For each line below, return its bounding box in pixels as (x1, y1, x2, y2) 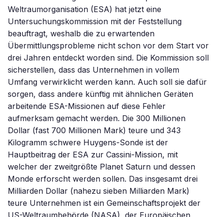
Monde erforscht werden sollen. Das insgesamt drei (8, 174, 198, 184)
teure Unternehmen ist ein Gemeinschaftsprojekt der (8, 198, 201, 208)
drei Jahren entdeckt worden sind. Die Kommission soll (8, 53, 209, 62)
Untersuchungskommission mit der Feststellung (8, 16, 182, 26)
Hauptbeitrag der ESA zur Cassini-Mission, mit (8, 150, 178, 159)
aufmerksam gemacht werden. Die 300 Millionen (8, 113, 186, 123)
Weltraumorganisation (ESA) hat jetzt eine (8, 4, 161, 14)
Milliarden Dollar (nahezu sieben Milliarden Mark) (8, 186, 189, 196)
